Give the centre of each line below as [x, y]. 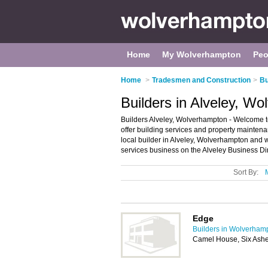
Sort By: [246, 172]
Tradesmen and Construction [201, 80]
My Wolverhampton [202, 54]
